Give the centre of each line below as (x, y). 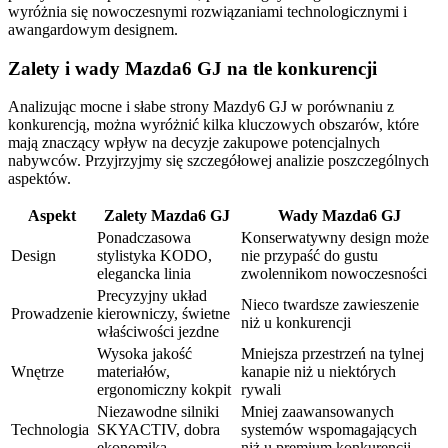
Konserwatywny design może (335, 238)
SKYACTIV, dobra (158, 430)
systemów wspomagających (329, 430)
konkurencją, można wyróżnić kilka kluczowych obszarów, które (213, 125)
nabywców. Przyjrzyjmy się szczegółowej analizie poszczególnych (218, 161)
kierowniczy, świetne (163, 314)
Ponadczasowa (144, 238)
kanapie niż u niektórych (318, 372)
